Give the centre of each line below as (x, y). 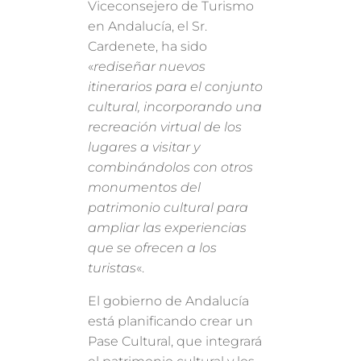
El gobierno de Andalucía (169, 301)
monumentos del (145, 188)
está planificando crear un (171, 322)
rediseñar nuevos (150, 67)
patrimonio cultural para (168, 208)
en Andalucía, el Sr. (148, 27)
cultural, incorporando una (175, 107)
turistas (112, 268)
